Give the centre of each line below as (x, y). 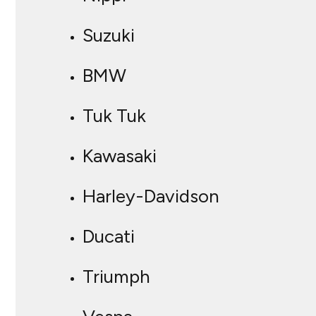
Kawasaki (120, 156)
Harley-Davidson (151, 196)
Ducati (109, 237)
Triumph (116, 277)
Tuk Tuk (114, 116)
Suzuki (109, 36)
